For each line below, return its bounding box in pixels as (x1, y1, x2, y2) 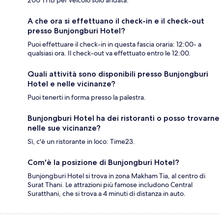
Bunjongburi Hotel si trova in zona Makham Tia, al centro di (27, 171, 205, 181)
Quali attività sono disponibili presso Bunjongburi (27, 69, 208, 79)
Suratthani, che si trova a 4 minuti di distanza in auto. (27, 189, 186, 198)
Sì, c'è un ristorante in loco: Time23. (27, 137, 135, 146)
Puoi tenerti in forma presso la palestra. (27, 93, 146, 102)
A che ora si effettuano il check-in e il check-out (27, 16, 204, 26)
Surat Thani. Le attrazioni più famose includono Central (27, 180, 192, 190)
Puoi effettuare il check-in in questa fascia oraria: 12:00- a (27, 40, 201, 49)
